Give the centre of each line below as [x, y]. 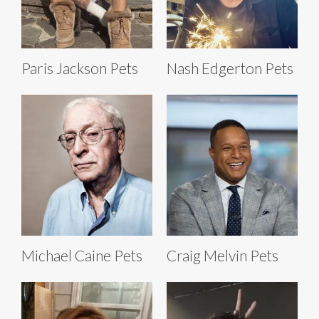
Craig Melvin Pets [223, 256]
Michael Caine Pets [82, 256]
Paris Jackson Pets [80, 68]
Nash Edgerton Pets [230, 68]
